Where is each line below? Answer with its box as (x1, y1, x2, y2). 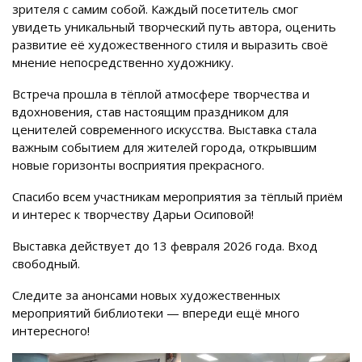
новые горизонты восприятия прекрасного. (12, 157, 264, 174)
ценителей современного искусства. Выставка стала (12, 121, 317, 138)
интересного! (12, 322, 90, 339)
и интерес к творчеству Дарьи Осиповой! (12, 206, 254, 223)
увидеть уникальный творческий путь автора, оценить (12, 19, 336, 36)
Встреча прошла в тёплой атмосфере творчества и (12, 86, 309, 103)
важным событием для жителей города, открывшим (12, 139, 317, 156)
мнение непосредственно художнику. (12, 54, 234, 71)
